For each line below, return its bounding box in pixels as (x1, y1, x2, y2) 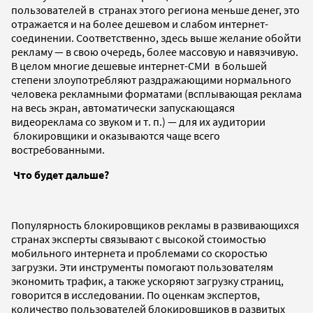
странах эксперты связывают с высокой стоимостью (11, 231, 266, 246)
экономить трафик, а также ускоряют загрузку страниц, (11, 273, 284, 288)
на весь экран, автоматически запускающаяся (11, 100, 235, 115)
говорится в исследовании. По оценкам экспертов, (11, 287, 260, 302)
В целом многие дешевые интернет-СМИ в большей (11, 58, 267, 73)
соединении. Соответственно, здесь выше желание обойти (11, 30, 301, 45)
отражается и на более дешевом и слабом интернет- (11, 16, 268, 31)
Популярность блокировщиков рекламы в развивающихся (11, 217, 299, 232)
